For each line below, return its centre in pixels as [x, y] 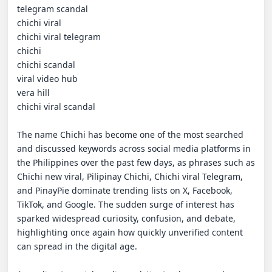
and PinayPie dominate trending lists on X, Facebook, [125, 191]
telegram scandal [53, 9]
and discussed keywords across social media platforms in [134, 149]
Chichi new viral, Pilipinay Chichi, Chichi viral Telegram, [130, 177]
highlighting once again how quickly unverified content [130, 233]
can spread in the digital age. [77, 246]
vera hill [33, 93]
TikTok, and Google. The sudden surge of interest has [126, 205]
